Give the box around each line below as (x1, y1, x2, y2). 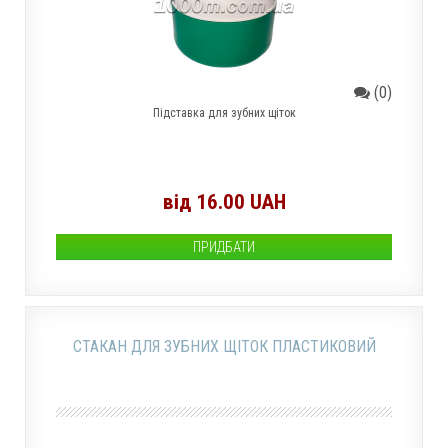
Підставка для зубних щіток (152, 106, 296, 120)
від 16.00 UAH (162, 190, 286, 214)
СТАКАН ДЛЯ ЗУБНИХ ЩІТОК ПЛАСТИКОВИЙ (72, 337, 376, 356)
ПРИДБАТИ (193, 239, 255, 255)
